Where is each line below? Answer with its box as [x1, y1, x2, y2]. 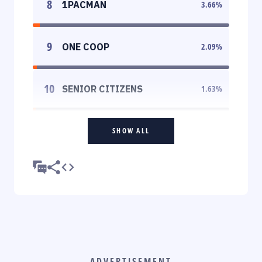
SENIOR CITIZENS [62, 82, 143, 95]
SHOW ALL [112, 125, 150, 136]
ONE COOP [62, 40, 109, 53]
